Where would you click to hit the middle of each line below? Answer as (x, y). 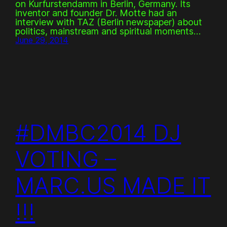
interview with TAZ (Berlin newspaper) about (109, 22)
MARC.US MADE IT (113, 185)
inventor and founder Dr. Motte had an (96, 13)
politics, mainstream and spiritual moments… (108, 31)
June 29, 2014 (42, 40)
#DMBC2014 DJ (98, 133)
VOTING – (66, 159)
